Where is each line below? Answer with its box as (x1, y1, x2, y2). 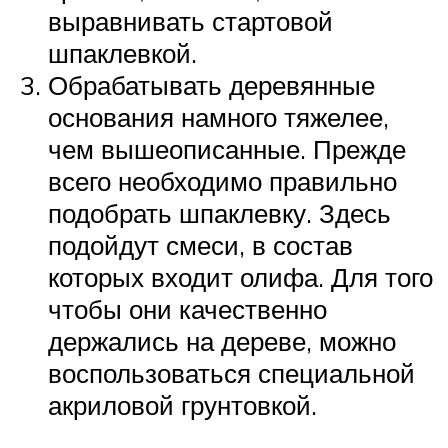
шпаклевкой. (48, 36, 197, 69)
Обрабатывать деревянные (48, 68, 375, 101)
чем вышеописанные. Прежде (48, 132, 406, 165)
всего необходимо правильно (48, 164, 397, 197)
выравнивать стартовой (48, 4, 333, 37)
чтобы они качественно (48, 292, 327, 325)
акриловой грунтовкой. (48, 388, 317, 421)
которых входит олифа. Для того (48, 260, 433, 293)
